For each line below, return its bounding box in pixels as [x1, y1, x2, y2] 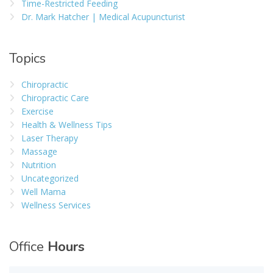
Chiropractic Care [21, 92, 89, 104]
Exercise [21, 105, 54, 118]
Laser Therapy [21, 132, 78, 144]
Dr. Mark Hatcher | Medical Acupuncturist [21, 11, 185, 23]
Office [9, 238, 48, 257]
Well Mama [21, 186, 66, 198]
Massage [21, 146, 57, 158]
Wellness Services [21, 199, 91, 211]
